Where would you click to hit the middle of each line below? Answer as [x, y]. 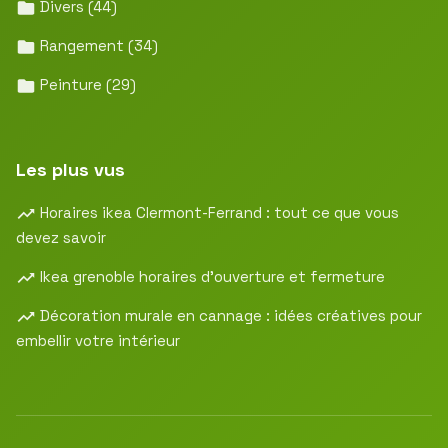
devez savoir [61, 237]
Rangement [82, 45]
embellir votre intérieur [98, 340]
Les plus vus [70, 169]
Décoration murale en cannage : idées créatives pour [229, 315]
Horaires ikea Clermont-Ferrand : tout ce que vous [217, 212]
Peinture [71, 84]
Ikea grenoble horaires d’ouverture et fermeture [210, 276]
